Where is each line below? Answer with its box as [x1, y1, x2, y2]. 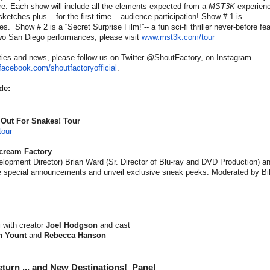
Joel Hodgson [46, 221, 98, 230]
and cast [98, 221, 130, 230]
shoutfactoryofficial [51, 63, 117, 72]
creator [19, 221, 46, 230]
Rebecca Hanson [44, 231, 108, 240]
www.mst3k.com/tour [142, 32, 215, 42]
